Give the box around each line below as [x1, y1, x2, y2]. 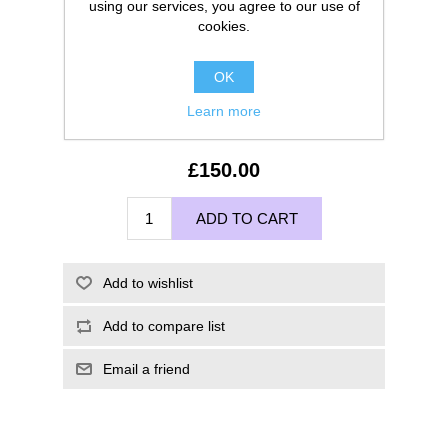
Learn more [187, 102, 261, 119]
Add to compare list [102, 318, 225, 335]
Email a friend [102, 361, 190, 378]
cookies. [198, 17, 250, 34]
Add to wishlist [102, 275, 193, 292]
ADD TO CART [195, 210, 298, 228]
